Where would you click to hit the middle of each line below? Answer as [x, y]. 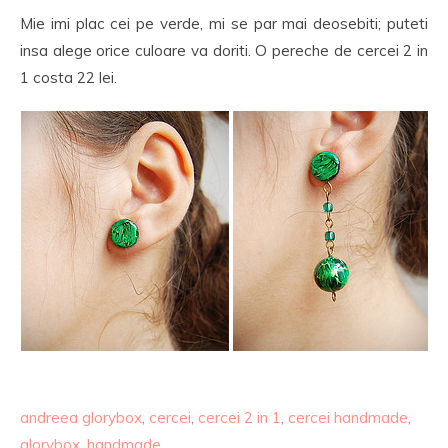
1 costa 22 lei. [68, 77]
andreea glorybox [81, 417]
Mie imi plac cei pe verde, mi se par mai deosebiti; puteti [224, 23]
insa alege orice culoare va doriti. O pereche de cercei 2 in [224, 50]
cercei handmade [348, 417]
